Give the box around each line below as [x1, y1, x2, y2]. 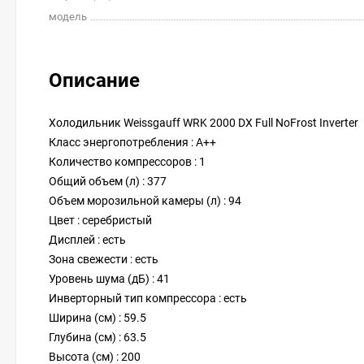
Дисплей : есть [49, 233, 126, 246]
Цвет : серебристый [49, 214, 152, 227]
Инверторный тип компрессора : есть [49, 292, 247, 305]
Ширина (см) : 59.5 [49, 311, 146, 324]
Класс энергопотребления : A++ [49, 136, 216, 149]
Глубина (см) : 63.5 [49, 331, 146, 344]
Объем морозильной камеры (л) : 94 [49, 194, 241, 207]
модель [49, 11, 87, 23]
